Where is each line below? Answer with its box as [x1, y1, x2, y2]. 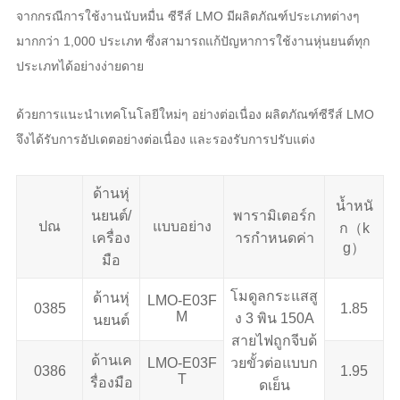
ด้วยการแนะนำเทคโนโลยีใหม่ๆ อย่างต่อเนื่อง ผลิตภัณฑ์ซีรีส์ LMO [15, 106, 374, 121]
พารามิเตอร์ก [232, 207, 316, 223]
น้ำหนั [335, 197, 373, 213]
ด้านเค [90, 352, 132, 368]
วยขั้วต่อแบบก [230, 354, 318, 371]
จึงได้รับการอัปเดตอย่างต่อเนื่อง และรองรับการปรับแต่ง [15, 131, 315, 146]
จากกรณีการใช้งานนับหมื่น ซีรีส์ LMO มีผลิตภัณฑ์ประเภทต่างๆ [15, 8, 360, 23]
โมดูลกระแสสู [230, 287, 318, 304]
